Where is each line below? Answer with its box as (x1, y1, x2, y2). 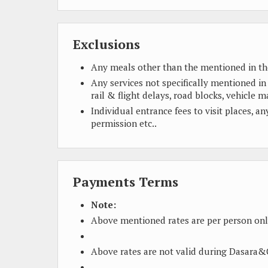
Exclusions (73, 36, 140, 53)
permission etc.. (91, 117, 157, 129)
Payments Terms (73, 173, 178, 190)
